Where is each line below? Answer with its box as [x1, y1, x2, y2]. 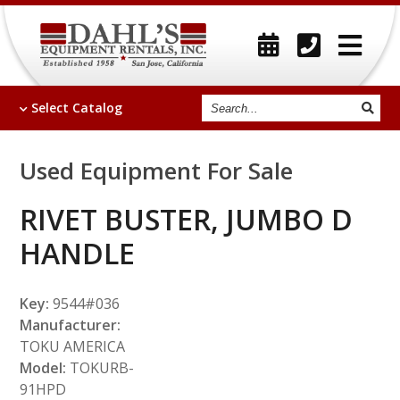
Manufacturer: [20, 315, 121, 335]
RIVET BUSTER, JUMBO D [20, 200, 354, 238]
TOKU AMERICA [20, 337, 126, 356]
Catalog [72, 99, 123, 116]
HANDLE [20, 234, 136, 272]
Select [31, 99, 73, 116]
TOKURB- [66, 358, 135, 378]
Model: [20, 358, 67, 378]
